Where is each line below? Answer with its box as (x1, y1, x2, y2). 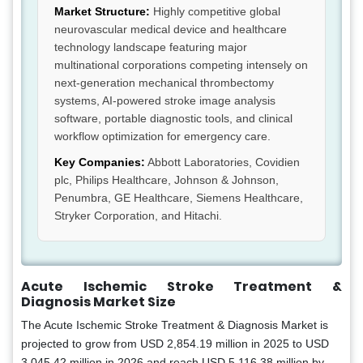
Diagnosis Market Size (21, 293, 176, 312)
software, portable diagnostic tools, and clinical (54, 112, 293, 126)
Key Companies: (54, 156, 145, 169)
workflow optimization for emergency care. (54, 130, 271, 143)
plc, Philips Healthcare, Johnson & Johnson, (54, 173, 279, 187)
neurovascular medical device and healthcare (54, 23, 287, 36)
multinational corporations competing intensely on (54, 58, 308, 72)
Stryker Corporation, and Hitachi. (54, 209, 222, 223)
